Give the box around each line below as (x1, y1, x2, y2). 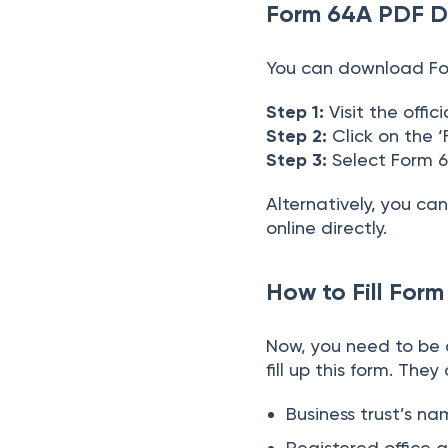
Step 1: (266, 101, 330, 123)
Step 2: (266, 125, 328, 147)
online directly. (266, 217, 393, 238)
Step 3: (266, 149, 328, 171)
